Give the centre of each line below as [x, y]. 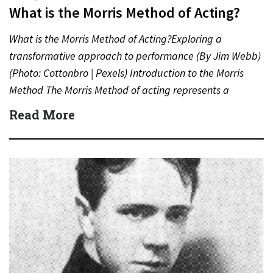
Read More [42, 114]
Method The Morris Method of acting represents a [119, 90]
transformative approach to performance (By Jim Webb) [135, 55]
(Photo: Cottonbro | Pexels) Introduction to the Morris [126, 73]
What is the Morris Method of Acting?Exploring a [115, 38]
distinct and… [41, 107]
